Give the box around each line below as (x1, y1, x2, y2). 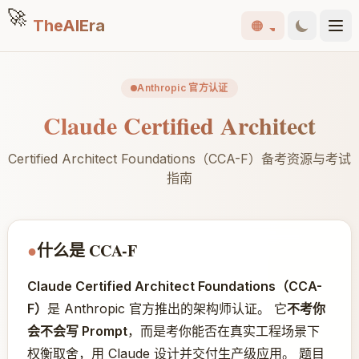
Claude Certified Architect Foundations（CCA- (26, 278, 322, 294)
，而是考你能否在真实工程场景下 (127, 323, 320, 339)
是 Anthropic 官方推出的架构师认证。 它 (46, 301, 287, 317)
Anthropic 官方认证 (137, 82, 228, 94)
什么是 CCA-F (36, 239, 137, 262)
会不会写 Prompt (26, 323, 127, 339)
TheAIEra (32, 16, 105, 35)
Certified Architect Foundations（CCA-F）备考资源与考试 (7, 151, 351, 167)
